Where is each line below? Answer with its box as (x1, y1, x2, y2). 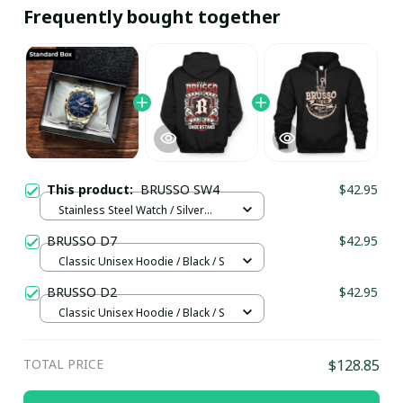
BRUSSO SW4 (140, 181, 219, 198)
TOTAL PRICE (23, 355, 103, 372)
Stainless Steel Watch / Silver (58, 201, 204, 218)
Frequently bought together (23, 4, 281, 29)
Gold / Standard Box (58, 219, 163, 235)
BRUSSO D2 (47, 283, 117, 300)
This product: (47, 181, 140, 198)
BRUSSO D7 (47, 232, 117, 249)
